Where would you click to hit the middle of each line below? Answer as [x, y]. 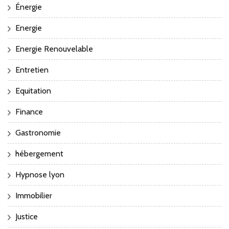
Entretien [32, 70]
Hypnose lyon [40, 174]
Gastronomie [38, 132]
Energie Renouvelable [54, 49]
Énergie [29, 7]
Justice [27, 216]
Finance [29, 111]
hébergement [39, 153]
